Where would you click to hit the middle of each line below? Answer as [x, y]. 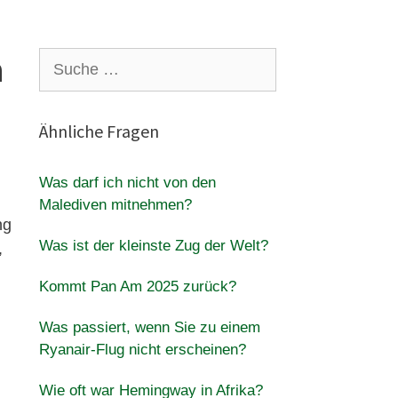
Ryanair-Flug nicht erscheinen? [142, 350]
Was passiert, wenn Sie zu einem [149, 327]
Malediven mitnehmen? [115, 205]
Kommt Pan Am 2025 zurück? [137, 287]
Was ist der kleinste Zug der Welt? [153, 246]
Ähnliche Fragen [99, 131]
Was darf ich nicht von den [127, 183]
